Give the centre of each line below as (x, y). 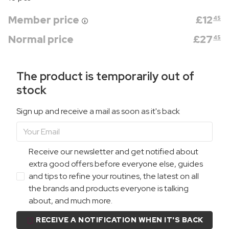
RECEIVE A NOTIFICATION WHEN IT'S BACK (120, 220)
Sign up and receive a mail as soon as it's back (98, 111)
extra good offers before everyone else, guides (116, 164)
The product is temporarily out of (105, 77)
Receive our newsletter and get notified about (113, 152)
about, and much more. (71, 201)
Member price (45, 20)
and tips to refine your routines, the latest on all (114, 176)
